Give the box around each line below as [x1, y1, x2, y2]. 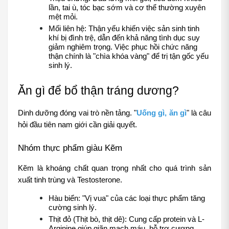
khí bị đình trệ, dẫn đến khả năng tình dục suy [49, 34, 200, 42]
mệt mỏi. [49, 13, 78, 21]
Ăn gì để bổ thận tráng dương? [18, 84, 179, 98]
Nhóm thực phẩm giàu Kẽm [18, 143, 122, 153]
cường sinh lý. [49, 203, 97, 212]
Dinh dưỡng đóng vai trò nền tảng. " [18, 109, 137, 118]
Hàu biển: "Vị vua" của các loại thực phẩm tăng [49, 194, 205, 203]
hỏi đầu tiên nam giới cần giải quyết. [18, 121, 137, 129]
